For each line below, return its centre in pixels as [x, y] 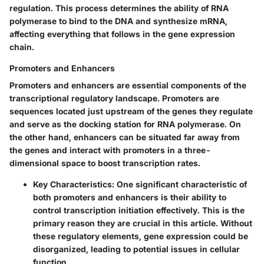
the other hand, [42, 137]
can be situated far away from [178, 137]
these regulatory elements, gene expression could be [141, 236]
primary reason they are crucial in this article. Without [143, 223]
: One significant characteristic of [179, 184]
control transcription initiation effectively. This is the [139, 210]
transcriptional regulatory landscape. [86, 98]
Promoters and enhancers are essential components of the [128, 85]
